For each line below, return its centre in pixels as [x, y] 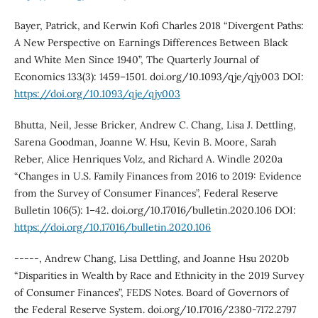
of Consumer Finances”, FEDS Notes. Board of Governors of [151, 293]
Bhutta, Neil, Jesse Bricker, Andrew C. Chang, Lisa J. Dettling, [155, 125]
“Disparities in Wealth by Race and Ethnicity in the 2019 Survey [159, 276]
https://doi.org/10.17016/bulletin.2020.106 [112, 227]
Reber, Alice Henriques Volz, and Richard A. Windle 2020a [148, 159]
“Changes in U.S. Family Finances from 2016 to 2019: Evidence [158, 176]
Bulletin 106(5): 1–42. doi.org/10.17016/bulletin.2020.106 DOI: [155, 210]
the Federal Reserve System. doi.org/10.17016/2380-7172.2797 [155, 310]
